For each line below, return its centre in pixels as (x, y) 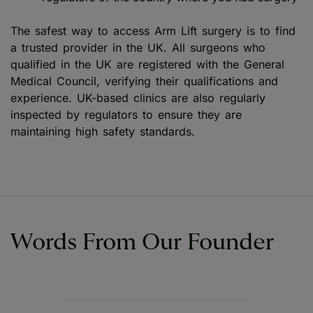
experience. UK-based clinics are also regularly (138, 98)
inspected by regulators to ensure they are (126, 115)
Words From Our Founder (142, 243)
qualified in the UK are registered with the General (147, 65)
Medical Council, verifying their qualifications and (144, 81)
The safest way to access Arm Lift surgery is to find (153, 31)
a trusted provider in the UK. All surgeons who (138, 48)
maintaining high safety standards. (105, 132)
